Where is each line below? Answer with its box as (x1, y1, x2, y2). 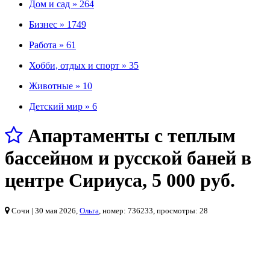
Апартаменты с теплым (28, 125, 236, 147)
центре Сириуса (5, 169, 142, 192)
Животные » (29, 81, 80, 91)
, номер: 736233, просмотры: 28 (99, 206, 208, 215)
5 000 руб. (152, 169, 235, 192)
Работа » (29, 40, 64, 50)
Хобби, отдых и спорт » (29, 60, 127, 71)
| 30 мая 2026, (30, 206, 80, 215)
